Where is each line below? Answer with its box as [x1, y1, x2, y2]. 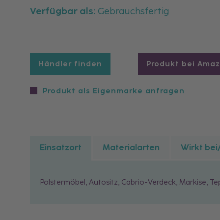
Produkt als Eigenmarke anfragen [43, 86, 185, 95]
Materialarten [103, 142, 160, 152]
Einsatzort [40, 142, 82, 152]
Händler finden [38, 59, 103, 68]
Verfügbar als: [30, 5, 96, 17]
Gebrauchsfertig [95, 5, 170, 17]
